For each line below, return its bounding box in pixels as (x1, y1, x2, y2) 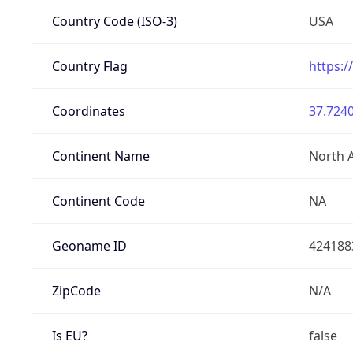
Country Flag (51, 57, 128, 75)
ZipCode (51, 281, 101, 299)
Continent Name (51, 147, 150, 165)
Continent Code (51, 191, 145, 210)
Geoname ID (51, 236, 127, 255)
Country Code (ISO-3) (51, 12, 177, 30)
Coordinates (51, 102, 125, 120)
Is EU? (51, 326, 87, 344)
